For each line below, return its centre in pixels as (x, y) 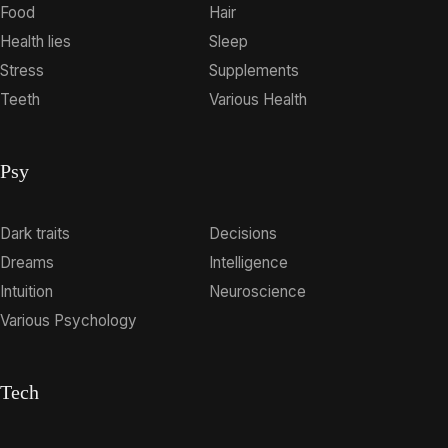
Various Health (258, 99)
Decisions (243, 233)
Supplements (254, 70)
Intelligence (249, 262)
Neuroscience (258, 291)
